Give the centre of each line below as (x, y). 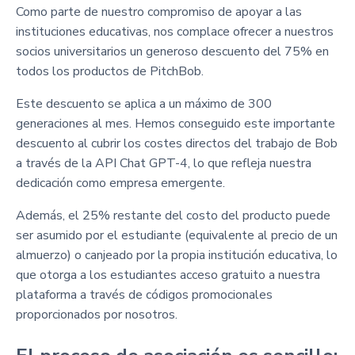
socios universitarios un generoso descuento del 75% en (172, 51)
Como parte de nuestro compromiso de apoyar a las (159, 11)
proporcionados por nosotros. (97, 314)
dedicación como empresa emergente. (120, 183)
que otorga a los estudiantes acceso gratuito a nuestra (168, 275)
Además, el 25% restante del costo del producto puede (173, 215)
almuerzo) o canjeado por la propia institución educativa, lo (177, 255)
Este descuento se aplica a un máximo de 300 (144, 103)
